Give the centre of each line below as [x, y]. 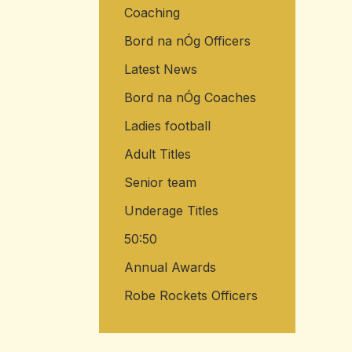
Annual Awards [170, 268]
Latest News [160, 70]
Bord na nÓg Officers [187, 41]
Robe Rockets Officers [191, 296]
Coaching [152, 13]
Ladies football [167, 126]
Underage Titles [171, 211]
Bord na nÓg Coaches [190, 98]
